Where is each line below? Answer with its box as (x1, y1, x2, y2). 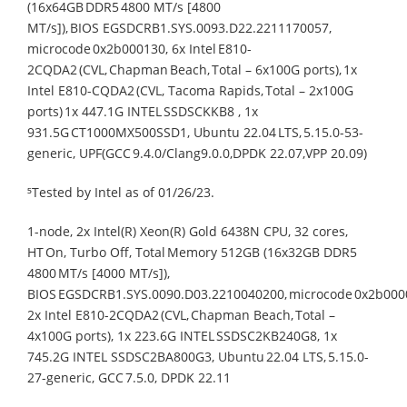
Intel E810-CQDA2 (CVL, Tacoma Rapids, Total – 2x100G (27, 81, 353, 99)
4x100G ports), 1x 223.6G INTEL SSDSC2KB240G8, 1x (27, 326, 337, 344)
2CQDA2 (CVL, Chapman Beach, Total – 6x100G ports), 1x (27, 60, 357, 78)
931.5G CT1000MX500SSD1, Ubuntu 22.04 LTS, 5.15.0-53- (27, 123, 363, 141)
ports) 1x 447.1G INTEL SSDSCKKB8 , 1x (27, 102, 258, 120)
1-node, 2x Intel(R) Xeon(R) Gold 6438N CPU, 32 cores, (27, 222, 348, 240)
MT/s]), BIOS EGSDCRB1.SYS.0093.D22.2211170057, (27, 18, 332, 36)
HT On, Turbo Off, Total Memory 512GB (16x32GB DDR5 (27, 243, 357, 261)
